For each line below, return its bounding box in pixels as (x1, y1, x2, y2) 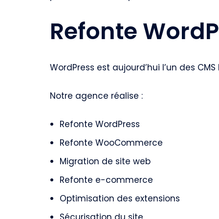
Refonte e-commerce (60, 174, 153, 186)
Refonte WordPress (60, 118, 140, 130)
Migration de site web (60, 155, 151, 167)
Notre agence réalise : (50, 90, 143, 102)
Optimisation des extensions (60, 193, 180, 204)
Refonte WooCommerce (60, 137, 163, 149)
